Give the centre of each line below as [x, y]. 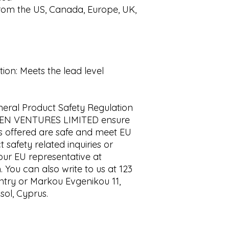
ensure [114, 120]
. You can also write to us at [60, 169]
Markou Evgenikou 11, [74, 181]
